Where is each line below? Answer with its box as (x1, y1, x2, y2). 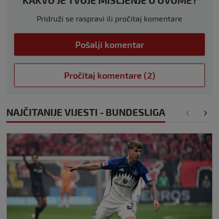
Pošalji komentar (75, 39, 144, 50)
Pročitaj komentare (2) (64, 70, 155, 81)
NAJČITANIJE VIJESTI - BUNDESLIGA (6, 106, 165, 118)
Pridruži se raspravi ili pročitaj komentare (37, 14, 182, 23)
